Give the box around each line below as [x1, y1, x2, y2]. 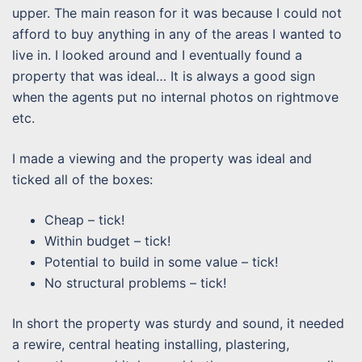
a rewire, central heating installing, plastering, [12, 336, 289, 353]
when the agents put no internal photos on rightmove [12, 89, 339, 106]
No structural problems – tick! [44, 275, 226, 292]
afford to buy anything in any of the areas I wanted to [12, 26, 342, 43]
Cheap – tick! [44, 212, 124, 229]
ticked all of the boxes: [12, 171, 153, 188]
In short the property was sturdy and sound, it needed [12, 315, 344, 332]
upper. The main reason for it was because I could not [12, 5, 342, 22]
